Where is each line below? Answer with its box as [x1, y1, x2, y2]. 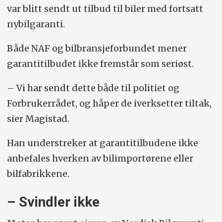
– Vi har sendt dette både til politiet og [6, 82, 179, 94]
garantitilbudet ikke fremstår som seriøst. [6, 58, 194, 70]
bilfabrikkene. [6, 168, 69, 180]
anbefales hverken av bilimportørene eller [6, 153, 193, 165]
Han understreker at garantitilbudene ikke [6, 137, 198, 149]
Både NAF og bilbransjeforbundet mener [6, 43, 187, 55]
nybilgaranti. [6, 18, 65, 30]
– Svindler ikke [6, 193, 100, 210]
